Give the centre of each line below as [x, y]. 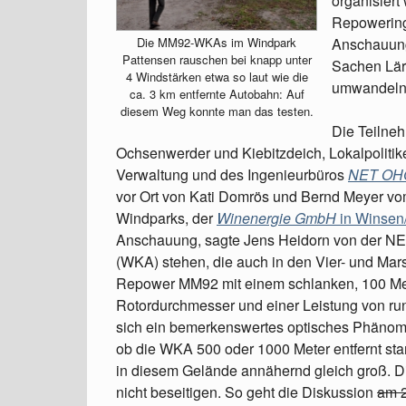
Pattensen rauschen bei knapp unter [217, 59]
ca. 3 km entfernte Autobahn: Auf [217, 93]
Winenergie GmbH [278, 218]
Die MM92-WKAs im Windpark [217, 42]
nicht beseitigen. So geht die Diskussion [246, 392]
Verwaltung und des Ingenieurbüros [232, 174]
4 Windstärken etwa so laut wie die [217, 76]
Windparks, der [166, 218]
